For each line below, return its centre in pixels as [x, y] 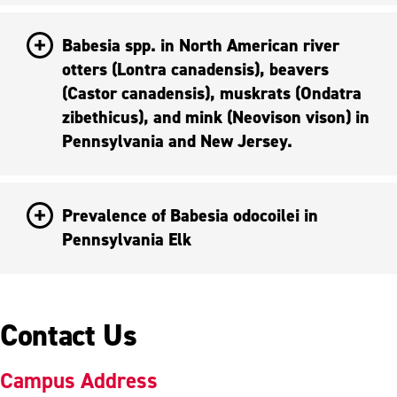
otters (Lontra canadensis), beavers [195, 69]
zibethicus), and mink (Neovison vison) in [216, 117]
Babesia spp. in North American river [201, 45]
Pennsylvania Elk [127, 239]
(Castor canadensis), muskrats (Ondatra [141, 93]
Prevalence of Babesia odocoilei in [190, 215]
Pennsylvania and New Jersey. [177, 140]
